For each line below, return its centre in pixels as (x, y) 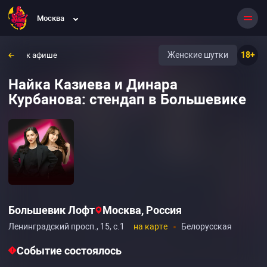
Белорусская (207, 226)
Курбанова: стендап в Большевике (127, 100)
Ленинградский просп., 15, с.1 (66, 226)
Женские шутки (198, 55)
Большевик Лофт (52, 210)
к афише (42, 55)
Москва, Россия (142, 210)
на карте (150, 226)
